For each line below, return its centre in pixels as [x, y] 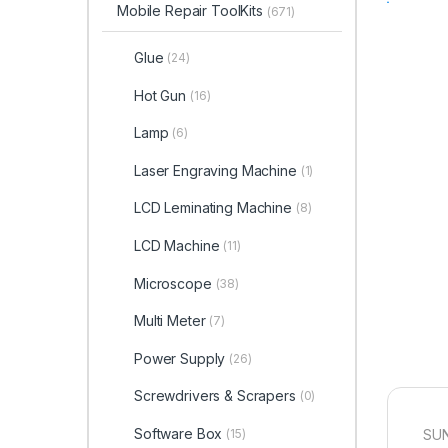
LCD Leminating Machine [212, 208]
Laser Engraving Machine [215, 170]
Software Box [178, 434]
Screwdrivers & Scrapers [214, 396]
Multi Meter [169, 321]
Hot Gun [159, 95]
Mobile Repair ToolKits [191, 11]
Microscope [172, 283]
